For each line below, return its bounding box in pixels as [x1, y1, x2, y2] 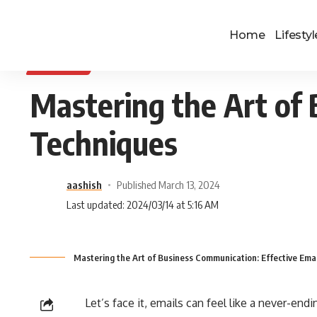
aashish [67, 178, 102, 191]
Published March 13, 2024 [116, 178, 220, 191]
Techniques [30, 123, 178, 163]
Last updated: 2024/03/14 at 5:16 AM [67, 198, 219, 211]
